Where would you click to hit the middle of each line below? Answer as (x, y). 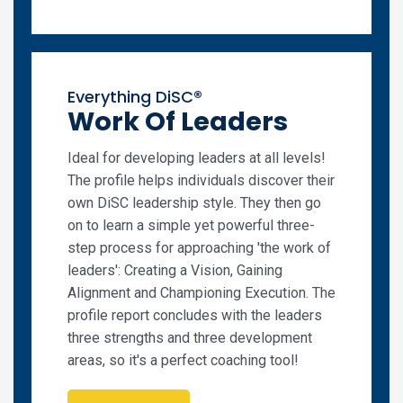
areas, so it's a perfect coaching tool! (185, 360)
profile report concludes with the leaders (195, 315)
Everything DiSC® (135, 96)
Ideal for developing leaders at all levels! (197, 157)
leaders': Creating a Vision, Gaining (175, 270)
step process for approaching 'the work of (199, 247)
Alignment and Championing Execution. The (201, 292)
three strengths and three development (190, 337)
